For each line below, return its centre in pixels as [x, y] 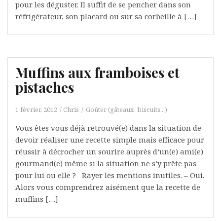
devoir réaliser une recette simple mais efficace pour [110, 139]
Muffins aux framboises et [97, 72]
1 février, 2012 [36, 109]
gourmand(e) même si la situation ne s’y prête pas [106, 163]
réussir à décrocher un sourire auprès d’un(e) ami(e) [109, 151]
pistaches [45, 87]
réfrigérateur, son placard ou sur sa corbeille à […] [106, 16]
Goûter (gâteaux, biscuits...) [127, 109]
